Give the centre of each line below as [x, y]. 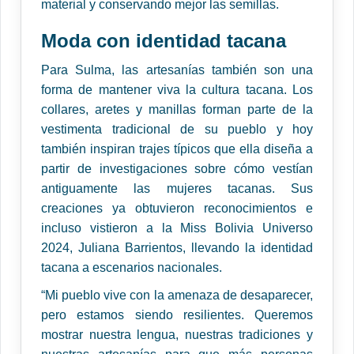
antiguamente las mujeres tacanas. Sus [177, 189]
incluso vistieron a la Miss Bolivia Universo [177, 228]
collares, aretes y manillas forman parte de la [177, 110]
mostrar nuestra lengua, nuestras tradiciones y [177, 335]
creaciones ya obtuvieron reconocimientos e [177, 209]
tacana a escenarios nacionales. [133, 268]
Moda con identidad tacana [164, 41]
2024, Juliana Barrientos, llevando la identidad [177, 248]
